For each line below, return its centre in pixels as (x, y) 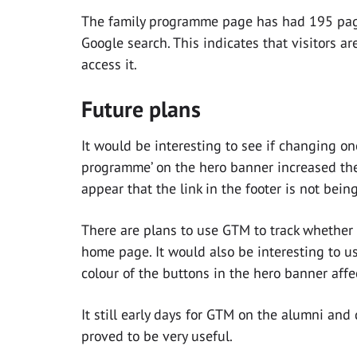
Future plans (141, 109)
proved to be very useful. (157, 336)
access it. (109, 65)
